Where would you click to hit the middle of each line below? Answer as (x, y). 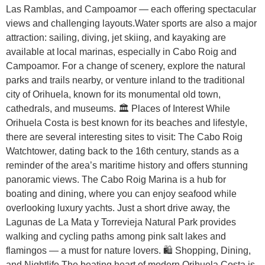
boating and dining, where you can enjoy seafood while (121, 193)
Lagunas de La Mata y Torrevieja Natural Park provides (121, 222)
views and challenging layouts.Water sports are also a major (131, 23)
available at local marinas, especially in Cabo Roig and (121, 51)
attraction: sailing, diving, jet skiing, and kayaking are (116, 37)
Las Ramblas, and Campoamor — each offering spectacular (131, 9)
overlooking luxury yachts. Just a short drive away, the (118, 208)
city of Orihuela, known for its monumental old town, (113, 94)
